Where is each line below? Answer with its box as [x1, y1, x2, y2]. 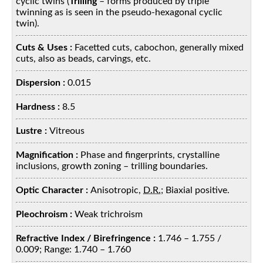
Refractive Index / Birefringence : [16, 233, 159, 243]
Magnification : [16, 150, 81, 160]
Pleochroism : [16, 209, 75, 219]
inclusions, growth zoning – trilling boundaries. [16, 161, 208, 171]
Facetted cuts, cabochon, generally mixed [75, 42, 244, 52]
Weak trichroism [75, 209, 143, 219]
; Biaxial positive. [161, 185, 230, 195]
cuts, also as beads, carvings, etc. [16, 53, 151, 63]
